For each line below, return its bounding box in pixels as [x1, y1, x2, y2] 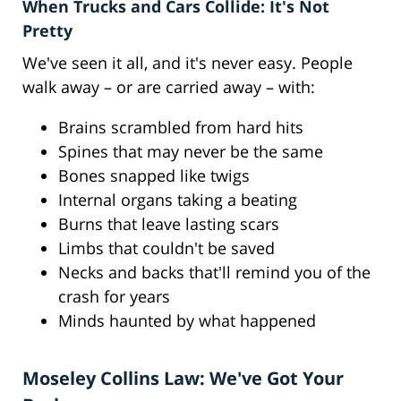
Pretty [22, 20, 73, 42]
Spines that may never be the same [58, 141, 323, 163]
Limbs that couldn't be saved [58, 237, 275, 260]
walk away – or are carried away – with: [22, 76, 315, 98]
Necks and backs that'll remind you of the [58, 261, 371, 284]
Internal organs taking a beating [58, 189, 297, 211]
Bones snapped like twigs [58, 165, 250, 187]
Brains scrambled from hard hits [58, 116, 303, 139]
